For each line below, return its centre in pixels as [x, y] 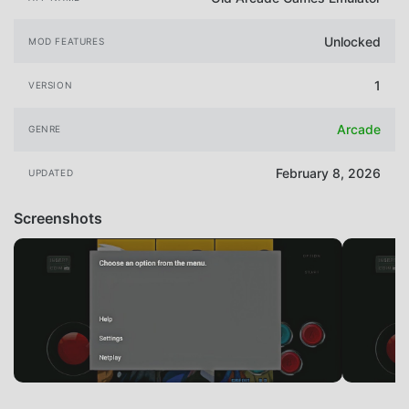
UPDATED [51, 173]
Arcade [359, 130]
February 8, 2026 [328, 173]
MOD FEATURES [67, 41]
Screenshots [58, 218]
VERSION [51, 85]
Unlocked [352, 41]
